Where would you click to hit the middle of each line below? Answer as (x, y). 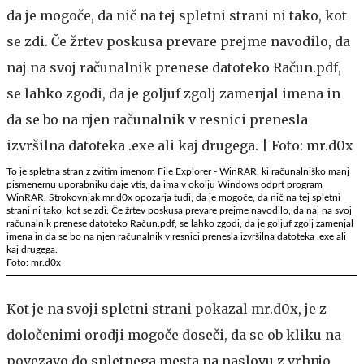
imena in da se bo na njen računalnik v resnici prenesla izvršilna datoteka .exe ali (176, 236)
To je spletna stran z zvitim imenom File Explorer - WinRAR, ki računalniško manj (178, 171)
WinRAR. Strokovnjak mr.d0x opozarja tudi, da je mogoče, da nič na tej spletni (173, 197)
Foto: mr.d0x (34, 262)
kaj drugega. (32, 249)
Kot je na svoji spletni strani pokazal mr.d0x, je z (167, 308)
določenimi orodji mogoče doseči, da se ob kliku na (174, 334)
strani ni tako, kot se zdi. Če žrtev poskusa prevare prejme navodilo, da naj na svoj (179, 210)
